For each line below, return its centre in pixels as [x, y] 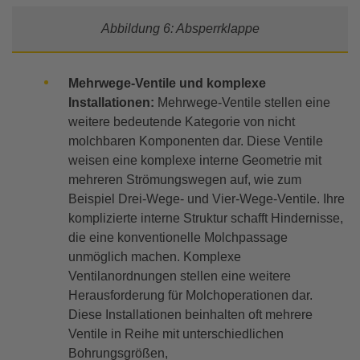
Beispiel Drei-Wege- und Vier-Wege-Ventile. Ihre [207, 199]
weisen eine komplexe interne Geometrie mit [195, 161]
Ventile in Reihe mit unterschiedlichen [176, 334]
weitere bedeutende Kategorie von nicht [182, 122]
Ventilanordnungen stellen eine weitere [180, 276]
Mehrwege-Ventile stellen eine [242, 103]
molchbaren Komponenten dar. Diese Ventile [196, 141]
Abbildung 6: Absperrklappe [180, 29]
